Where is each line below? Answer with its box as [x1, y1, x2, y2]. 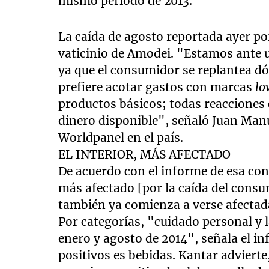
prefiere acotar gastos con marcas [58, 80, 256, 95]
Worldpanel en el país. [58, 130, 184, 145]
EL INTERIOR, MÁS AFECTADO [58, 147, 231, 162]
